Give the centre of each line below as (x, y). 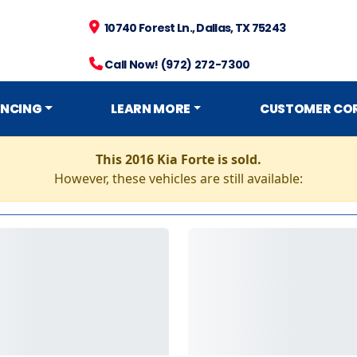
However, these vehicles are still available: (178, 178)
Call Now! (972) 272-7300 (176, 65)
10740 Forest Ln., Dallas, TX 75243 (192, 28)
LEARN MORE (151, 109)
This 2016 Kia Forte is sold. (178, 159)
